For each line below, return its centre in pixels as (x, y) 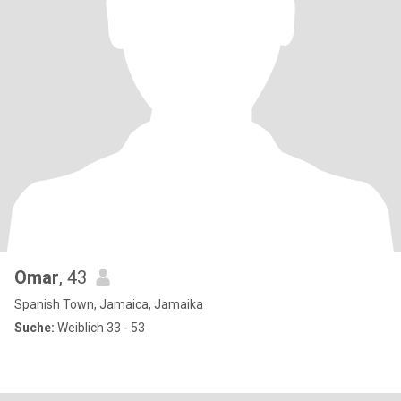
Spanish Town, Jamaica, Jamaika (109, 304)
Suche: (34, 328)
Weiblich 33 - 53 (100, 328)
